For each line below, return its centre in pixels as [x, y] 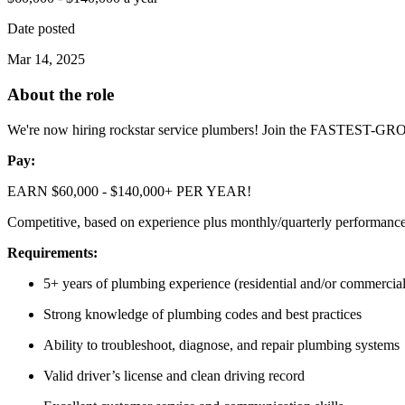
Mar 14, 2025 [46, 60]
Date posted [41, 29]
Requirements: [52, 252]
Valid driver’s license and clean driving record [174, 375]
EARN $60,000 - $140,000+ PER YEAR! [129, 191]
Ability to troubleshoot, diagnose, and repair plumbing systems [221, 344]
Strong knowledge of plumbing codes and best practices [202, 314]
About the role [61, 94]
